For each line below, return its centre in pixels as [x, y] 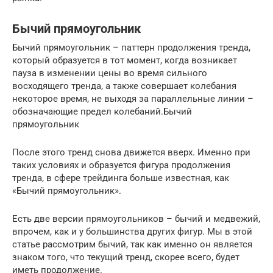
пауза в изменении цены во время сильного [110, 73]
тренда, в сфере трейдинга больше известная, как [121, 178]
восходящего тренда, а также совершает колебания [124, 86]
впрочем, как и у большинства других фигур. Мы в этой [132, 231]
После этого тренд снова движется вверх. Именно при [131, 152]
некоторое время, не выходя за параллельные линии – [133, 98]
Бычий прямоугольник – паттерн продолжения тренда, [131, 47]
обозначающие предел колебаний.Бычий [102, 111]
